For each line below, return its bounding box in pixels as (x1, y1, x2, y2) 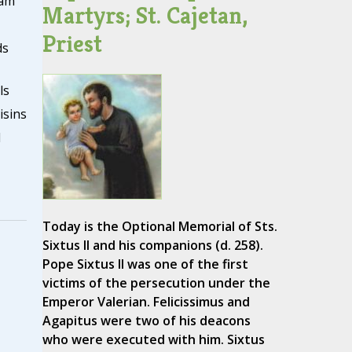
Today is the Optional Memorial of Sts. (42, 218, 277, 236)
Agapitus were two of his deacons (42, 312, 251, 330)
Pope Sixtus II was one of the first (42, 255, 248, 273)
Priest (42, 29, 102, 59)
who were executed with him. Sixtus (42, 331, 265, 349)
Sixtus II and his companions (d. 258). (42, 236, 263, 255)
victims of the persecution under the (42, 274, 270, 292)
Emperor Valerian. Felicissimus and (42, 293, 250, 311)
